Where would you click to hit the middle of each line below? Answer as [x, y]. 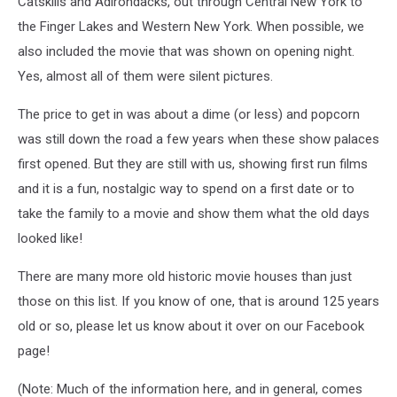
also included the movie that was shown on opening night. [186, 52]
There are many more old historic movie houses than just [185, 277]
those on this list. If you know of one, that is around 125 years [198, 302]
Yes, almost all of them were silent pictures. [145, 77]
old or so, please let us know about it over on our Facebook [191, 327]
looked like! [50, 239]
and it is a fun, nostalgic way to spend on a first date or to [186, 189]
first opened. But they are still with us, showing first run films [193, 164]
